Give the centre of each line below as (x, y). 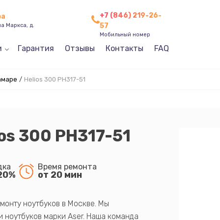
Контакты (124, 48)
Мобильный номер (125, 34)
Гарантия (36, 48)
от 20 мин (60, 175)
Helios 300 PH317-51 (55, 79)
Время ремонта (67, 166)
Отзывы (80, 48)
